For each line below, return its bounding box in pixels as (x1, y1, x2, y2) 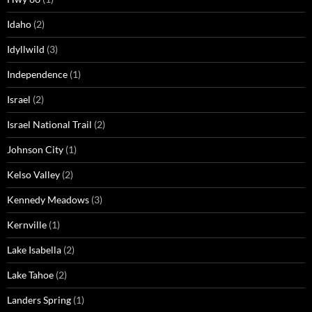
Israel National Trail (7, 118, 92, 131)
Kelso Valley (7, 169, 60, 181)
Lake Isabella (7, 244, 61, 256)
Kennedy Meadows (7, 194, 89, 206)
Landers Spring (7, 294, 71, 306)
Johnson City (7, 143, 63, 156)
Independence (7, 68, 68, 81)
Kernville (7, 219, 47, 231)
